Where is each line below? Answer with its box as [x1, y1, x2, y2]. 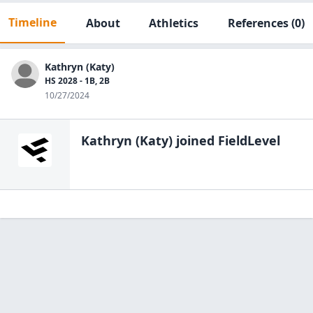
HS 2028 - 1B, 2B [45, 75, 110, 87]
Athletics [149, 15, 199, 31]
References [227, 15, 289, 31]
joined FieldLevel [173, 132, 280, 149]
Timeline [8, 15, 57, 30]
